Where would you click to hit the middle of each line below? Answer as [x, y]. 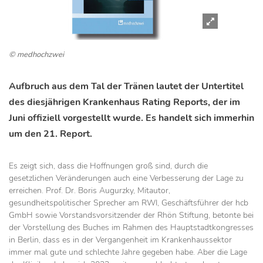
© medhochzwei [36, 55]
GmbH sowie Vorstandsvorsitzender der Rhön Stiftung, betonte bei [131, 215]
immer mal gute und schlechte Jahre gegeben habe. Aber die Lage [128, 252]
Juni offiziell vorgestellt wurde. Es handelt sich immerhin [131, 118]
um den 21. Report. [50, 134]
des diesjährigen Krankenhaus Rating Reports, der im [124, 102]
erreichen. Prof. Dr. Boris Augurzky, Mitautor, [90, 190]
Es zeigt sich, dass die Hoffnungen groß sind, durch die [108, 166]
